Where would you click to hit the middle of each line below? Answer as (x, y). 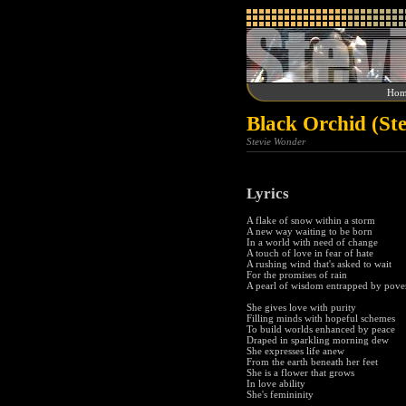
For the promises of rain (297, 275)
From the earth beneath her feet (312, 362)
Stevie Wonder (276, 141)
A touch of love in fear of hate (310, 253)
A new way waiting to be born (309, 232)
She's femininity (280, 395)
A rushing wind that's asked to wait (319, 264)
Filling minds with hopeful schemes (321, 319)
